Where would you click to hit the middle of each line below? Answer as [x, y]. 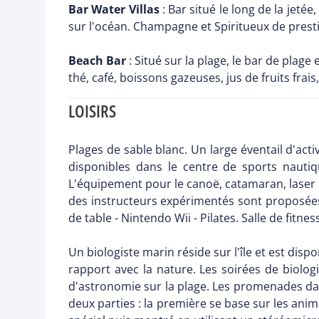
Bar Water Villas [114, 10]
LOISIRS [92, 111]
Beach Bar [97, 61]
